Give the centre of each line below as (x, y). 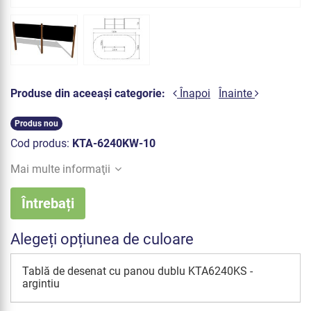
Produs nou (36, 123)
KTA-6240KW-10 (114, 143)
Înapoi (194, 94)
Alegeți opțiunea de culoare (102, 239)
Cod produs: (41, 143)
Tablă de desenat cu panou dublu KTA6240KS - (137, 271)
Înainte (237, 94)
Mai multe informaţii (60, 169)
